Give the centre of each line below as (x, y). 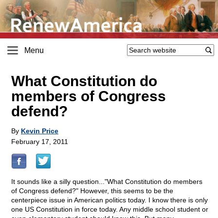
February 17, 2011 (40, 142)
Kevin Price (40, 131)
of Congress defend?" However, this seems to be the (92, 191)
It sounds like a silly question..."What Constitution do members (107, 182)
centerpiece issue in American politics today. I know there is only (109, 200)
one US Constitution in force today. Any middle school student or (110, 209)
